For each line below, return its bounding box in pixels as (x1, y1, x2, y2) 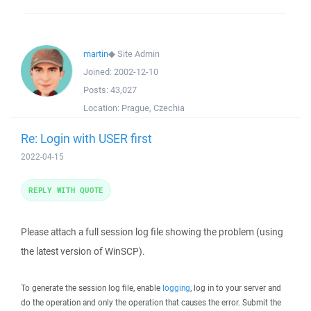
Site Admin (117, 48, 160, 60)
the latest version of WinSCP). (21, 245, 145, 258)
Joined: (83, 66, 114, 78)
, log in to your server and (190, 283, 281, 293)
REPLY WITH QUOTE (28, 185, 103, 195)
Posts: (83, 84, 110, 96)
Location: (83, 102, 121, 114)
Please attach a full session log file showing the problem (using (21, 226, 283, 238)
